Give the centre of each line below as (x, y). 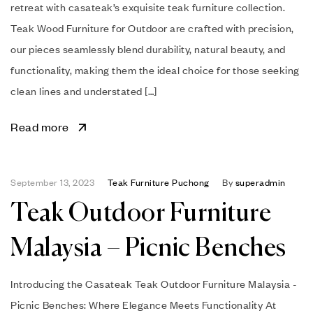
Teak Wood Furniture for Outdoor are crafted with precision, (152, 28)
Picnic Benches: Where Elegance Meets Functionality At (144, 304)
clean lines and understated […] (84, 90)
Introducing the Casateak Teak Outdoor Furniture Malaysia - (154, 283)
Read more (40, 126)
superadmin (260, 182)
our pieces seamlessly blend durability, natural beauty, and (148, 49)
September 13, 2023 (52, 182)
